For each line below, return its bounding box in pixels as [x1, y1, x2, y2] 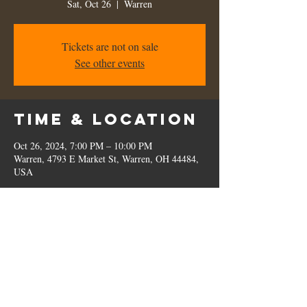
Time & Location [14, 110, 198, 129]
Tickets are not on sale [61, 39, 158, 53]
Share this [14, 238, 136, 257]
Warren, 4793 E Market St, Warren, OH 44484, [14, 152, 199, 165]
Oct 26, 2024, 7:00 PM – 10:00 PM [14, 139, 152, 152]
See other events [75, 56, 145, 70]
